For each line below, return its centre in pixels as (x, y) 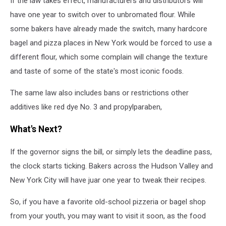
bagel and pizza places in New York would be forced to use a (111, 43)
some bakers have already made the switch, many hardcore (109, 29)
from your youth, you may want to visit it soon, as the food (108, 216)
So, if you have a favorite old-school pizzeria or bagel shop (108, 202)
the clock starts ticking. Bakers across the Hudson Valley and (111, 166)
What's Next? (36, 129)
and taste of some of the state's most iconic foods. (97, 71)
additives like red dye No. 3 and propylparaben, (86, 107)
